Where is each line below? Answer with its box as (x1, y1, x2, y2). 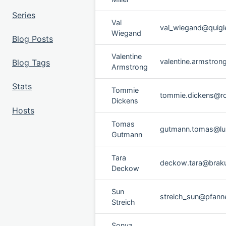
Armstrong (111, 63, 148, 71)
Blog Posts (12, 34, 53, 44)
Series (12, 10, 35, 20)
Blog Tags (12, 58, 50, 68)
